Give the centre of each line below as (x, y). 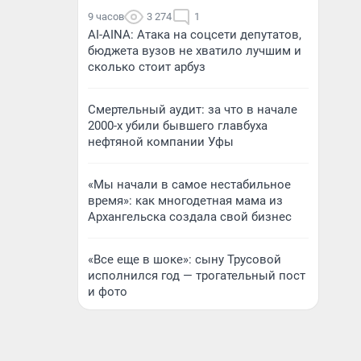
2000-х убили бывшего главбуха (178, 126)
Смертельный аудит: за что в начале (193, 110)
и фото (108, 292)
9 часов (106, 17)
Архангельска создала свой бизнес (190, 217)
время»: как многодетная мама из (185, 201)
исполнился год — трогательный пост (197, 276)
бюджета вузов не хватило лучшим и (195, 51)
